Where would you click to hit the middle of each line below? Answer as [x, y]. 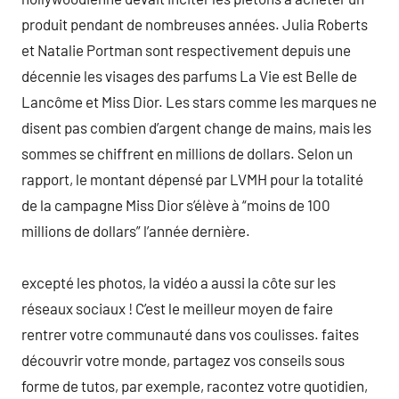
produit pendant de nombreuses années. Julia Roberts [195, 24]
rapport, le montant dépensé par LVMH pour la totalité [192, 179]
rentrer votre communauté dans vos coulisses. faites [190, 334]
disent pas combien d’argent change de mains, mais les [196, 127]
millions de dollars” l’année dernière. [136, 230]
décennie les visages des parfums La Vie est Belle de [189, 75]
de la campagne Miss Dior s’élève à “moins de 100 [176, 204]
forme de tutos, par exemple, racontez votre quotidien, [195, 385]
